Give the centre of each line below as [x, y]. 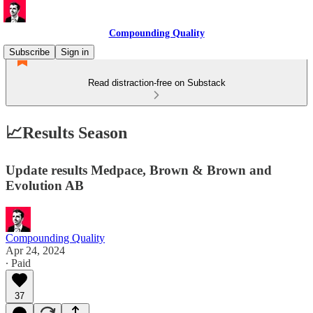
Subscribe [29, 52]
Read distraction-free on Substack [156, 83]
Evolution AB [45, 185]
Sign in [75, 52]
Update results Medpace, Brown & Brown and [139, 170]
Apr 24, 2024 [35, 250]
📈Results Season [66, 132]
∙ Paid [18, 263]
